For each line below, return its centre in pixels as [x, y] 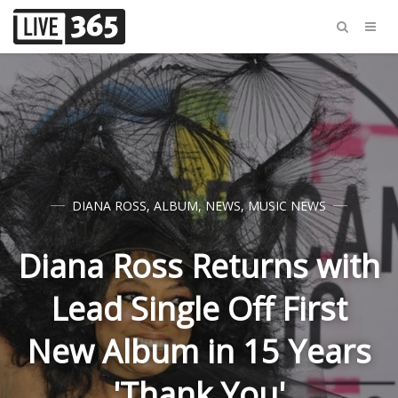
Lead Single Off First [199, 309]
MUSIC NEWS [287, 206]
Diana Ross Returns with [199, 266]
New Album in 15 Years [199, 351]
